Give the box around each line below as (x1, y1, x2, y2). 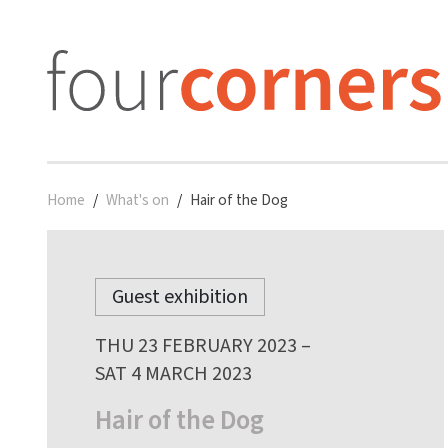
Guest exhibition (112, 283, 248, 312)
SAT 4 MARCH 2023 (95, 360, 252, 389)
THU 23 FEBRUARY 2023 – (95, 332, 311, 361)
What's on (106, 189, 169, 211)
